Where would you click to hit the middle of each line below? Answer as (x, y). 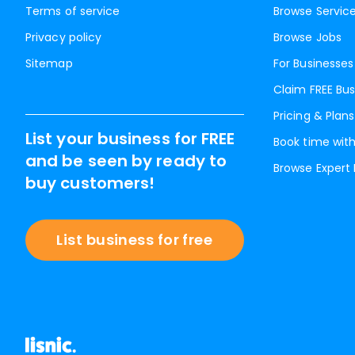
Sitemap (49, 63)
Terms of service (73, 11)
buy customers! (90, 183)
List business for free (135, 240)
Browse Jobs (307, 37)
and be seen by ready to (126, 161)
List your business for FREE (130, 139)
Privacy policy (64, 37)
